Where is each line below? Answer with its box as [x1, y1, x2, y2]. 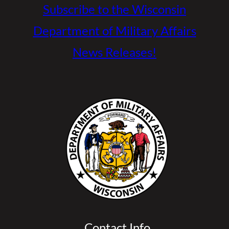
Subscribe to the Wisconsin [43, 2, 186, 17]
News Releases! [73, 44, 156, 60]
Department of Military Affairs [33, 23, 196, 38]
